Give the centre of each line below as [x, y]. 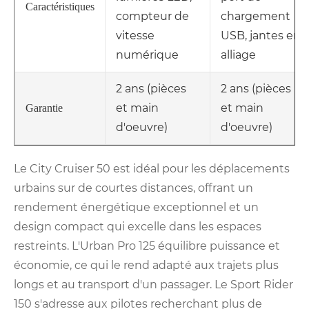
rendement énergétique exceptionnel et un [136, 208]
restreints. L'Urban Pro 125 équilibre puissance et [147, 246]
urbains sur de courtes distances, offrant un [133, 188]
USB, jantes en [261, 36]
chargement [256, 17]
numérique [147, 55]
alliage [238, 55]
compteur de [152, 17]
